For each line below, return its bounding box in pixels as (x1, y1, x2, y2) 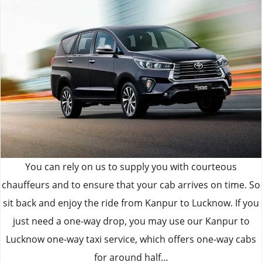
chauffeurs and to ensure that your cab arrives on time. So (2, 178, 260, 191)
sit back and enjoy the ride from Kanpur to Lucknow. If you (3, 196, 259, 209)
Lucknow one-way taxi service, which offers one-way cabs (6, 232, 256, 246)
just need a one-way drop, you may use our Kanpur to (12, 214, 250, 227)
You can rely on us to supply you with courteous (25, 160, 237, 173)
